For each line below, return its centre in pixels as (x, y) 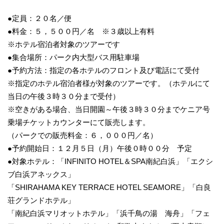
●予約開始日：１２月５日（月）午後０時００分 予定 (100, 148)
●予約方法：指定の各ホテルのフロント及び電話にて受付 (103, 70)
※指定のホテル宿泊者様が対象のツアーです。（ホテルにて (109, 83)
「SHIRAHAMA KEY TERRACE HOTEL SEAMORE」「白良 (109, 187)
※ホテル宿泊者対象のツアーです (64, 44)
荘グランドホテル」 (41, 200)
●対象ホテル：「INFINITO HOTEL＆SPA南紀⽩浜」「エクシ (110, 161)
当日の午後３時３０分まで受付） (64, 96)
